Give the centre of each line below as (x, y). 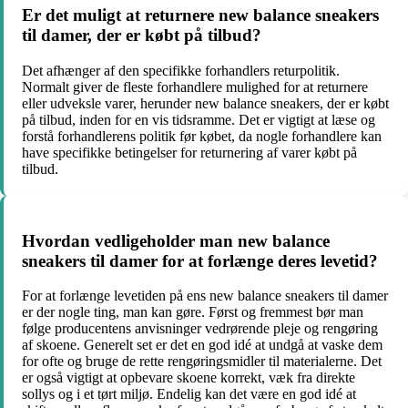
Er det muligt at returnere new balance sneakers (200, 15)
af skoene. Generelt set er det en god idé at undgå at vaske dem (202, 345)
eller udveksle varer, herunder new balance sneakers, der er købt (205, 103)
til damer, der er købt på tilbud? (142, 36)
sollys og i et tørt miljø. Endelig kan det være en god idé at (189, 394)
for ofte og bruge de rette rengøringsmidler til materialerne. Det (202, 362)
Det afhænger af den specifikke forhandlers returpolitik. (181, 70)
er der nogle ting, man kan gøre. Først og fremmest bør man (193, 312)
